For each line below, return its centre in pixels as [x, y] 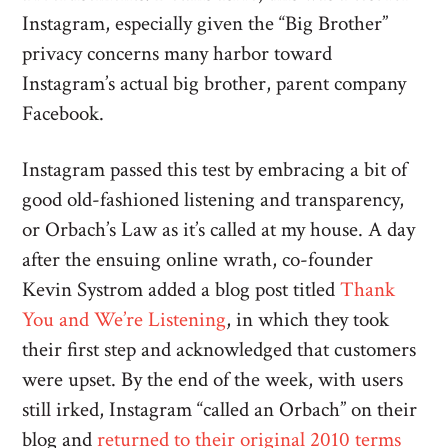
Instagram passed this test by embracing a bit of [215, 169]
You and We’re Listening [124, 319]
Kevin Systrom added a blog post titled [181, 289]
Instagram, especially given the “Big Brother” [205, 23]
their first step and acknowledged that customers [219, 349]
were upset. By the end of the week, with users [213, 379]
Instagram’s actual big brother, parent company [214, 83]
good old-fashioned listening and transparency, [213, 199]
